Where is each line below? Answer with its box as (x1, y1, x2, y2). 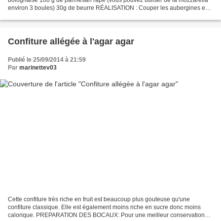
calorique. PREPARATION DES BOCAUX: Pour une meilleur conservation (8, 212, 205, 219)
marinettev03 (19, 64, 57, 71)
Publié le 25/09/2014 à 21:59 (8, 56, 86, 63)
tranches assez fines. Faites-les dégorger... (8, 12, 122, 19)
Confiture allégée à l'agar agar (8, 36, 134, 46)
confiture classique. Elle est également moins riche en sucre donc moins (8, 204, 201, 211)
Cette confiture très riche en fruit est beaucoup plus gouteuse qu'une (8, 196, 190, 203)
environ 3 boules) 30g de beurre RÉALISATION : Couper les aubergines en (8, 4, 209, 11)
